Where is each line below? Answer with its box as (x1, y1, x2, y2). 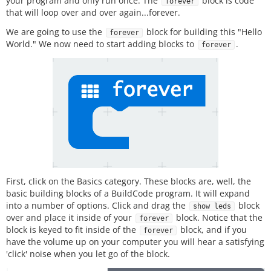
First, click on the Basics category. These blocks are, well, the (6, 175, 251, 188)
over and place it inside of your (6, 212, 134, 224)
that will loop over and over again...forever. (6, 6, 180, 18)
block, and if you (178, 224, 247, 236)
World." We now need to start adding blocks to (6, 38, 197, 50)
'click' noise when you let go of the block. (6, 248, 170, 260)
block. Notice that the (174, 212, 263, 224)
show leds (193, 202, 231, 211)
